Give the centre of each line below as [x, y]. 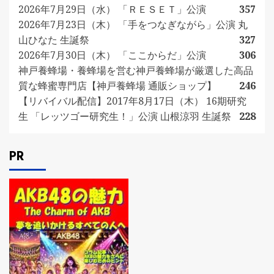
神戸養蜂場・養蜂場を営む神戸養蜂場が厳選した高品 [136, 71]
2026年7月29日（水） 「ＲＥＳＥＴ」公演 [112, 9]
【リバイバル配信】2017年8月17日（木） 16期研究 [132, 101]
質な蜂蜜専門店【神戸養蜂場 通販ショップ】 [117, 86]
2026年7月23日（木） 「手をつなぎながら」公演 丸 [133, 25]
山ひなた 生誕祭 [54, 40]
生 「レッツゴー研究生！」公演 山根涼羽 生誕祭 [125, 117]
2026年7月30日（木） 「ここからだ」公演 [112, 55]
